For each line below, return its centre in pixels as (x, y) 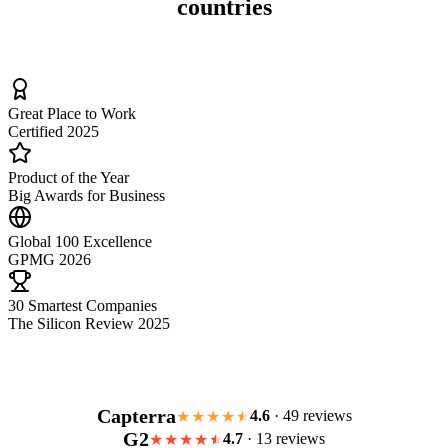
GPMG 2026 (49, 259)
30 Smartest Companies (82, 305)
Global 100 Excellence (80, 241)
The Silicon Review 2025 (89, 323)
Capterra (136, 415)
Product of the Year (68, 177)
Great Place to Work (72, 113)
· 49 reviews (310, 416)
